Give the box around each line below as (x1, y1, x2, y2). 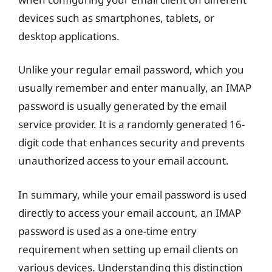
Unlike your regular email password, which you (18, 63, 244, 76)
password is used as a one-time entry (18, 223, 197, 238)
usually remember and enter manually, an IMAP (18, 81, 251, 95)
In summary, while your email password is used (18, 187, 246, 202)
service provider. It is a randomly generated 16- (18, 117, 245, 131)
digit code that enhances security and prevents (18, 135, 245, 149)
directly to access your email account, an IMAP (18, 205, 241, 220)
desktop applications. (18, 29, 120, 43)
